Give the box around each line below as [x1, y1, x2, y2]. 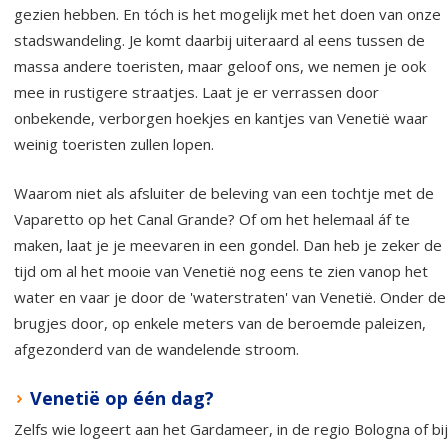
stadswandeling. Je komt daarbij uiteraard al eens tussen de [14, 30, 425, 51]
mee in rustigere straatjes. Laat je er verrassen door [14, 82, 379, 103]
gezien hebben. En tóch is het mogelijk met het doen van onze [14, 4, 441, 25]
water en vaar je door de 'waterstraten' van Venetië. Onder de [14, 287, 446, 308]
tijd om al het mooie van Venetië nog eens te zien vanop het [14, 261, 428, 282]
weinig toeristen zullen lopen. [14, 134, 218, 155]
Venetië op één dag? [30, 386, 214, 411]
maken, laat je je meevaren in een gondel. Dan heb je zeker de [14, 235, 442, 256]
